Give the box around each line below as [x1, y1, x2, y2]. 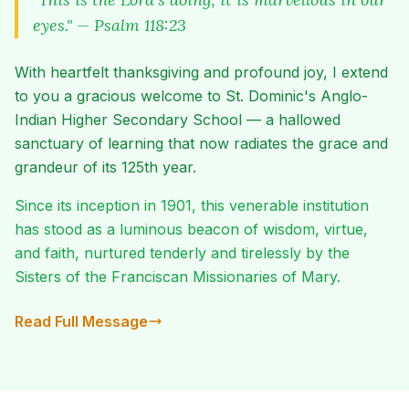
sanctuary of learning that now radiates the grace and [15, 134, 388, 153]
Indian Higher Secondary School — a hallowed [15, 110, 341, 130]
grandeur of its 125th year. [15, 158, 196, 177]
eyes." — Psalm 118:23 [33, 15, 186, 37]
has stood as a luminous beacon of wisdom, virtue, [15, 220, 368, 239]
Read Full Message [15, 312, 148, 331]
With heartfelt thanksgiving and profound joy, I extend [15, 63, 388, 82]
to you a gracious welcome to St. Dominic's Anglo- [15, 87, 368, 106]
